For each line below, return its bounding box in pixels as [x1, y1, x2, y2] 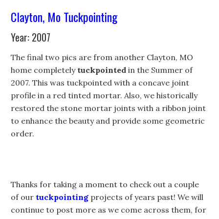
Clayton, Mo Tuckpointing [11, 8, 118, 25]
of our [11, 192, 36, 202]
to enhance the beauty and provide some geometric [11, 116, 205, 126]
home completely [11, 65, 78, 75]
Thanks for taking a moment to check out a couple [11, 179, 199, 189]
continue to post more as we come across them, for [11, 205, 207, 215]
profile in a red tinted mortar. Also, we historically [11, 90, 198, 100]
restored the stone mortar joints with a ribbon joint [11, 103, 206, 113]
